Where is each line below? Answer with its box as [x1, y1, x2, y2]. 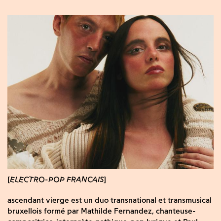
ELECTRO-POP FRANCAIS [10, 175, 104, 184]
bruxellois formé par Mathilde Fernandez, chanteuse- [7, 206, 195, 216]
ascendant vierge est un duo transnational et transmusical [7, 195, 212, 205]
